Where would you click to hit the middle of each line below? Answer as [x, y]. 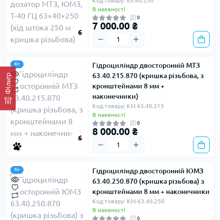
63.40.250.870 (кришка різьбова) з [148, 181]
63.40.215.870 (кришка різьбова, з [148, 76]
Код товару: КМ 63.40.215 [128, 106]
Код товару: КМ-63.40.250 [128, 201]
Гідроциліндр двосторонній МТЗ [146, 65]
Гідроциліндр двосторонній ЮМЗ [148, 171]
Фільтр [8, 83]
